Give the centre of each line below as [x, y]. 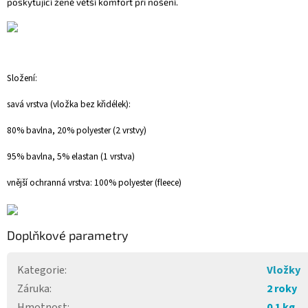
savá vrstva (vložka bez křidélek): [69, 104]
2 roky [282, 289]
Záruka [33, 289]
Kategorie [41, 271]
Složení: [22, 78]
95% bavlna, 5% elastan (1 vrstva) [71, 157]
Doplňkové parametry [68, 235]
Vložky [284, 271]
